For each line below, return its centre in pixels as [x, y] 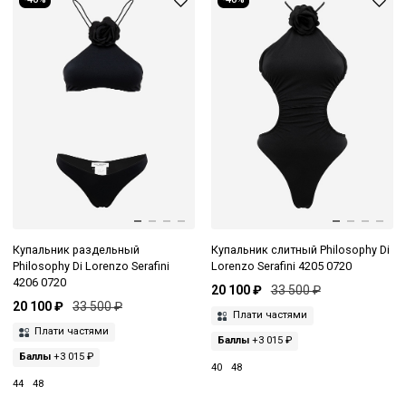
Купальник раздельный [76, 249]
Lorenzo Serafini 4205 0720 [281, 266]
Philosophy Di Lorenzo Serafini [91, 266]
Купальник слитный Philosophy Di [300, 249]
